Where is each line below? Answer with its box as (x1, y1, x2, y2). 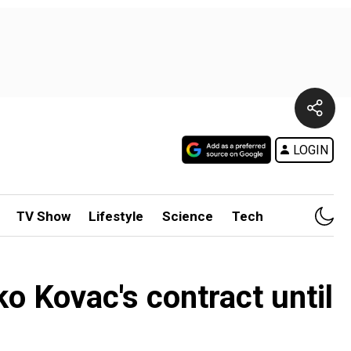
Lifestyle (89, 208, 144, 224)
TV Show (16, 208, 71, 224)
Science (162, 208, 214, 224)
